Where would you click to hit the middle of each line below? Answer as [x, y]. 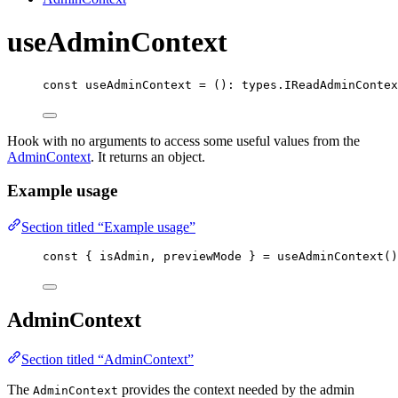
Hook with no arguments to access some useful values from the [183, 140]
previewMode [203, 257]
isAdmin [124, 257]
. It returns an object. [148, 156]
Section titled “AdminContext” [107, 359]
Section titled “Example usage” [108, 227]
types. [259, 84]
